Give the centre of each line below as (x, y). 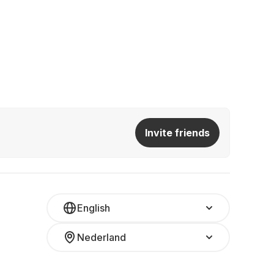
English (94, 208)
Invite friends (177, 133)
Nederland (102, 237)
